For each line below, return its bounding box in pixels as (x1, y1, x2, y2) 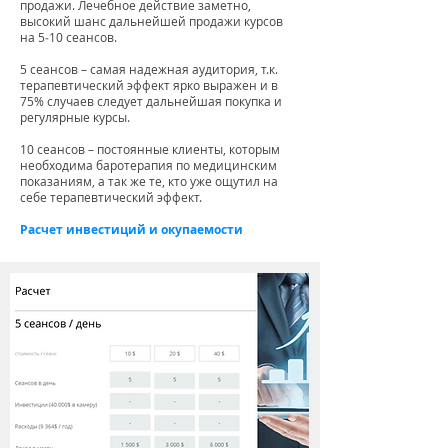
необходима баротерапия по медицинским (20, 156, 277, 173)
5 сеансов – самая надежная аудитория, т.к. (20, 60, 278, 77)
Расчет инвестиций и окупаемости (20, 220, 243, 238)
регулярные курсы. (20, 108, 133, 125)
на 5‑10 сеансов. (20, 28, 120, 45)
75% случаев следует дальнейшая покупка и (20, 92, 282, 109)
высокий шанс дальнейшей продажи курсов (20, 12, 283, 29)
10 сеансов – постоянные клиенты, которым (20, 140, 280, 157)
